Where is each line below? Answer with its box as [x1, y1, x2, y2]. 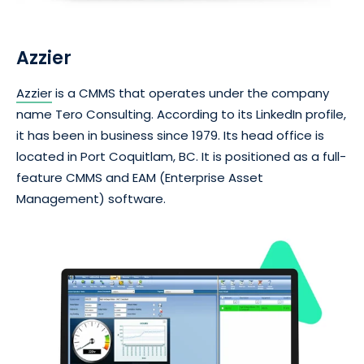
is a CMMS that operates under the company [52, 84, 329, 102]
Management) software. [16, 190, 166, 208]
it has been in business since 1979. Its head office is [16, 127, 324, 145]
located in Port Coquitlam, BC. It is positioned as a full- [16, 148, 346, 166]
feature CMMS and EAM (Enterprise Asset [16, 169, 263, 187]
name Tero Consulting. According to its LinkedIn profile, [16, 106, 346, 123]
